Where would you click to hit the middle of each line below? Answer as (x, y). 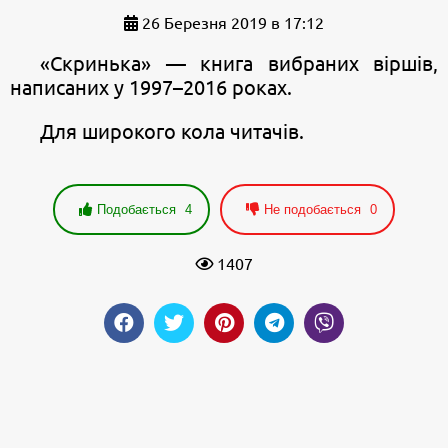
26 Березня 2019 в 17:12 (231, 22)
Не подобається (314, 209)
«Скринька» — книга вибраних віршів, (239, 63)
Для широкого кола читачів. (172, 131)
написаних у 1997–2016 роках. (151, 87)
